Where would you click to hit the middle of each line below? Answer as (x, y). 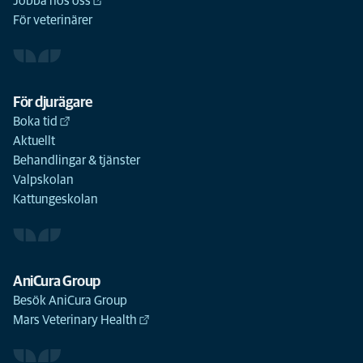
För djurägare (53, 103)
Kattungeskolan (56, 199)
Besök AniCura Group (70, 301)
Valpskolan (43, 180)
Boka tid (35, 122)
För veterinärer (53, 20)
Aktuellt (34, 141)
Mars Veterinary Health (75, 320)
